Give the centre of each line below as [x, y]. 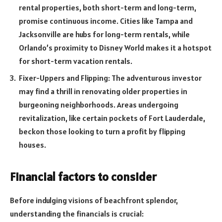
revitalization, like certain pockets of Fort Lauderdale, [112, 118]
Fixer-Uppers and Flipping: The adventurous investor [110, 78]
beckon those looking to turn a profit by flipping [102, 132]
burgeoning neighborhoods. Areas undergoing [99, 105]
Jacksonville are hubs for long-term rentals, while [104, 34]
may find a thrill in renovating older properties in [103, 91]
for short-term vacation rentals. [76, 61]
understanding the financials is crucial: [77, 214]
